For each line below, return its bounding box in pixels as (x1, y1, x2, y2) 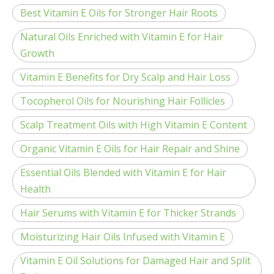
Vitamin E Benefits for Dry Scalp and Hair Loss (20, 70, 231, 84)
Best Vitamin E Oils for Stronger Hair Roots (20, 6, 218, 20)
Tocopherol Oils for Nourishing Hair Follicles (20, 94, 225, 108)
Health (20, 182, 51, 196)
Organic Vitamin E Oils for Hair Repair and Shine (20, 142, 240, 155)
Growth (20, 46, 54, 60)
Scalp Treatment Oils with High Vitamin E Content (20, 118, 247, 131)
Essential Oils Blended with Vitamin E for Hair (20, 166, 226, 179)
